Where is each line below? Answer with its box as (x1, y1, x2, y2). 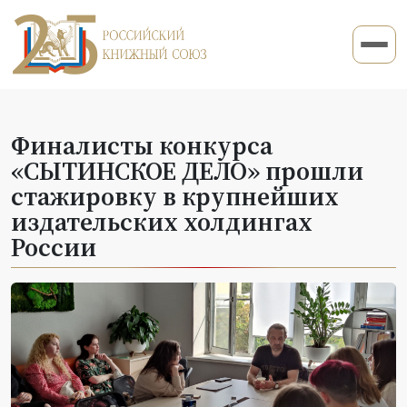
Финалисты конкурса (11, 127, 273, 163)
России (11, 229, 96, 264)
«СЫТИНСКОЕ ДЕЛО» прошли (11, 153, 363, 188)
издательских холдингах (11, 203, 313, 239)
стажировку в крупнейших (11, 178, 339, 213)
